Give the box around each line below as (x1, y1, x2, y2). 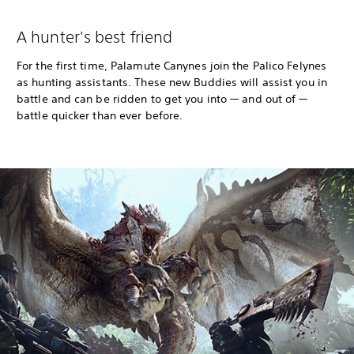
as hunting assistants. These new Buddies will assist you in (17, 75, 327, 90)
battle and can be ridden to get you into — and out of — (17, 92, 308, 107)
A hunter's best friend (17, 28, 173, 47)
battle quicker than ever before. (17, 108, 183, 123)
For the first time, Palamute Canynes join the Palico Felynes (17, 58, 327, 73)
